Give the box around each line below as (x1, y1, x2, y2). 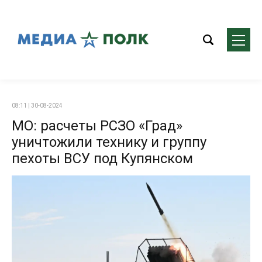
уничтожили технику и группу (12, 134, 206, 150)
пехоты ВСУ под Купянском (12, 150, 193, 167)
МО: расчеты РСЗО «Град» (12, 118, 182, 134)
